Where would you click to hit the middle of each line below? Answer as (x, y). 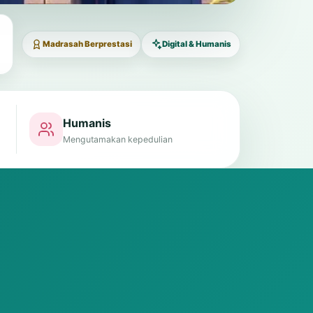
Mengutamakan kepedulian (117, 139)
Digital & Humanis (196, 44)
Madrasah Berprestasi (87, 44)
